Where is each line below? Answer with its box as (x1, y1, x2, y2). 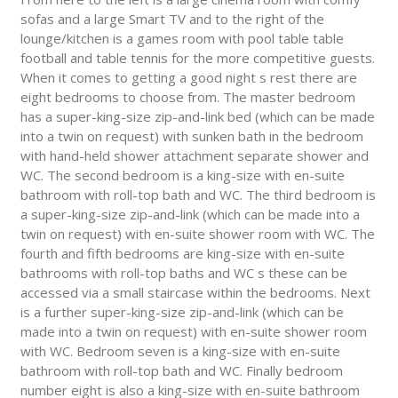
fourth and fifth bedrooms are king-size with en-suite (20, 244, 345, 263)
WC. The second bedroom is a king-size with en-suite (20, 166, 345, 185)
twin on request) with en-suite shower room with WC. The (20, 225, 375, 243)
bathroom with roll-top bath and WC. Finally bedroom (20, 362, 343, 380)
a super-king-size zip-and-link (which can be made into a (20, 205, 360, 224)
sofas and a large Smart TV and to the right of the (20, 10, 324, 28)
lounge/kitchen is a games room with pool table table (20, 29, 344, 48)
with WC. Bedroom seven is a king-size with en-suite (20, 342, 340, 361)
